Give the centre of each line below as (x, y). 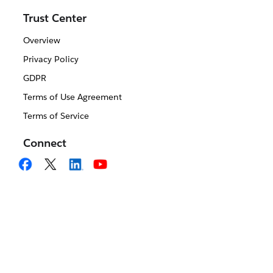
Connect (45, 143)
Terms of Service (56, 116)
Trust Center (55, 18)
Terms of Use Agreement (72, 97)
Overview (41, 41)
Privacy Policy (51, 59)
